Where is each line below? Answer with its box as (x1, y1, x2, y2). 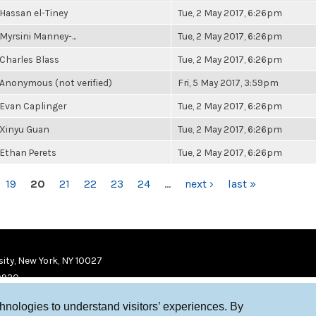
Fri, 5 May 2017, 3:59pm (178, 77, 279, 88)
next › (185, 177, 214, 190)
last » (228, 177, 256, 190)
